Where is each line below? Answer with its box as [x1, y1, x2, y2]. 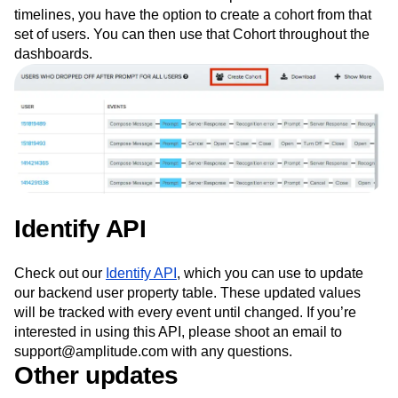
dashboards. [14, 46, 92, 62]
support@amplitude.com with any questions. [14, 344, 292, 360]
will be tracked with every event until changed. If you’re [14, 305, 356, 321]
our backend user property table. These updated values [14, 285, 361, 301]
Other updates [14, 362, 179, 390]
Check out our [14, 266, 106, 282]
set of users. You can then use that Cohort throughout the [14, 27, 370, 43]
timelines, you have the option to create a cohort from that [14, 7, 371, 23]
